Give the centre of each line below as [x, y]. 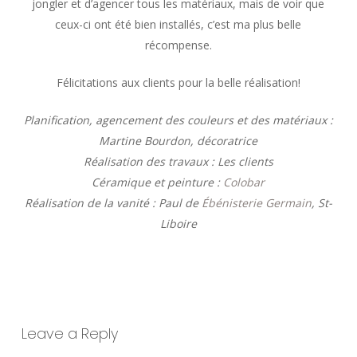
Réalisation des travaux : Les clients [178, 162]
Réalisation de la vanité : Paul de [113, 203]
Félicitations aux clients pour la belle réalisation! [178, 83]
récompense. [178, 45]
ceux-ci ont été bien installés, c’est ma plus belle [178, 25]
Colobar [244, 182]
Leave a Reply [69, 334]
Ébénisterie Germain [256, 203]
